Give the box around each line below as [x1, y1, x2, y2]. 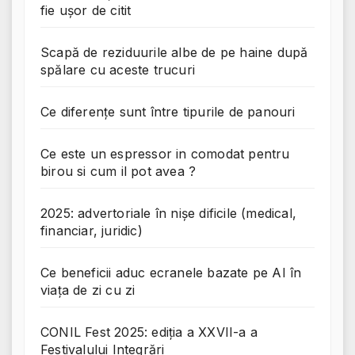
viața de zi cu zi [40, 281, 136, 298]
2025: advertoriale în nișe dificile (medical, [40, 204, 296, 221]
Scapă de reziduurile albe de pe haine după [40, 44, 308, 60]
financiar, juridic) [40, 222, 143, 239]
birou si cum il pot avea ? [40, 162, 197, 179]
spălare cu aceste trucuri [40, 61, 195, 78]
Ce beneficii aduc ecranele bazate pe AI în [40, 264, 302, 281]
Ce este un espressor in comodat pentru [40, 145, 290, 162]
